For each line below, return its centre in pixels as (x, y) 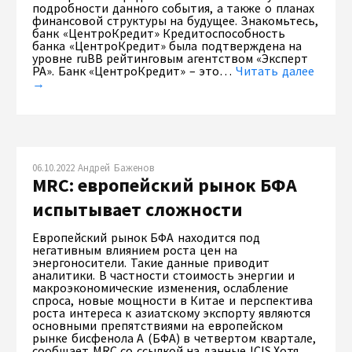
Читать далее (275, 70)
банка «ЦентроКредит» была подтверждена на (167, 45)
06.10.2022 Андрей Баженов (93, 167)
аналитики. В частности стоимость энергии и (163, 275)
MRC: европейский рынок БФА (165, 185)
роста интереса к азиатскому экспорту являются (172, 312)
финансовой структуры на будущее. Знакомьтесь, (176, 20)
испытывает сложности (137, 209)
